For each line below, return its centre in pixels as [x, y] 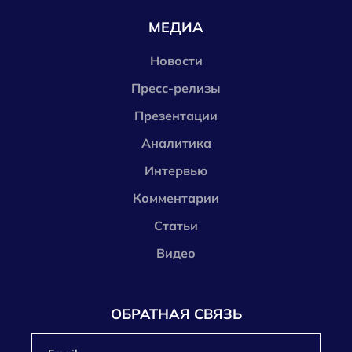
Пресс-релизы [176, 88]
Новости [176, 60]
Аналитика [176, 143]
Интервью [176, 170]
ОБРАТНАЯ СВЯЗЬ [176, 314]
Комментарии [176, 198]
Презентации [176, 115]
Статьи [176, 225]
